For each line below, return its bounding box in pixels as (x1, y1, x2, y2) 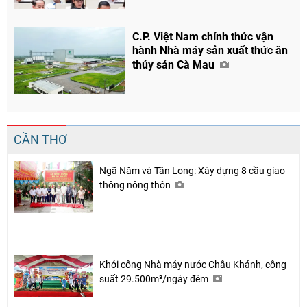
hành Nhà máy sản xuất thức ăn (132, 44, 288, 58)
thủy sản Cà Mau (132, 58, 218, 72)
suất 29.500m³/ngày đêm (99, 273, 210, 285)
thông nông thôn (99, 180, 173, 191)
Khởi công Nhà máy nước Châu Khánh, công (99, 259, 286, 271)
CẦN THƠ (14, 132, 66, 147)
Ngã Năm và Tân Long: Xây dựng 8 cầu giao (99, 165, 285, 177)
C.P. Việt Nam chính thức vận (132, 30, 274, 44)
